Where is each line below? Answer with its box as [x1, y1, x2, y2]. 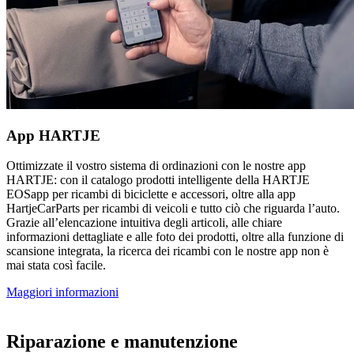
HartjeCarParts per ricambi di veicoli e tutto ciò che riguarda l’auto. [6, 201, 340, 216]
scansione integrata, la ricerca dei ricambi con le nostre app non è [6, 244, 329, 258]
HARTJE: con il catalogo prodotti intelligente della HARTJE [6, 173, 310, 187]
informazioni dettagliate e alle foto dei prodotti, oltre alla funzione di [6, 230, 344, 244]
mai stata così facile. [6, 258, 106, 273]
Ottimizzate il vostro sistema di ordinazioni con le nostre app [6, 159, 306, 173]
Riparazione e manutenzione [6, 331, 238, 352]
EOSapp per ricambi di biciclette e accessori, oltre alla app [6, 187, 296, 201]
